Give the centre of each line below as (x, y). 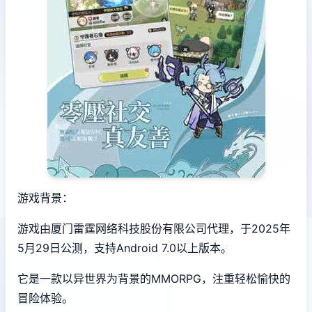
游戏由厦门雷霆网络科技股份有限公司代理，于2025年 (154, 229)
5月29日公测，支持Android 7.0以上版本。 (125, 248)
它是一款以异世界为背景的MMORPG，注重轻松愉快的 (154, 279)
